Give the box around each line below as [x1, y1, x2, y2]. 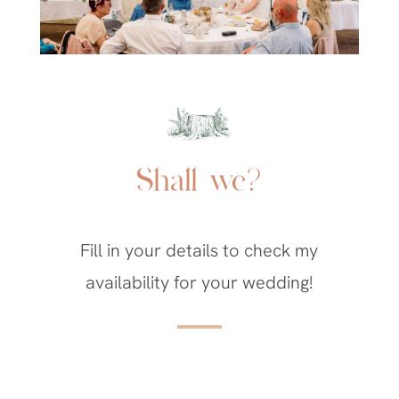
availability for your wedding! [85, 271, 313, 295]
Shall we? [136, 163, 262, 204]
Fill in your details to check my [80, 239, 319, 263]
